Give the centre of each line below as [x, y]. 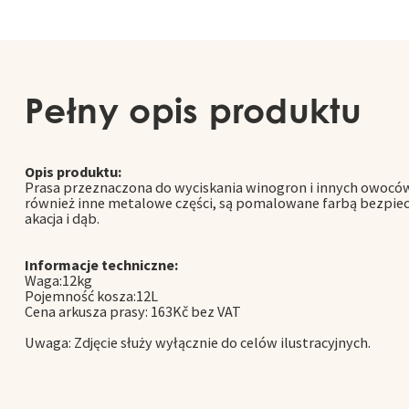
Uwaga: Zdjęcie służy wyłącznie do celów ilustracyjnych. [198, 343]
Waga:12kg [58, 281]
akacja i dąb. [62, 219]
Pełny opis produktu [194, 110]
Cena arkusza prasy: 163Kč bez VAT [133, 312]
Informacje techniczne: [101, 265]
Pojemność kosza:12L [91, 296]
